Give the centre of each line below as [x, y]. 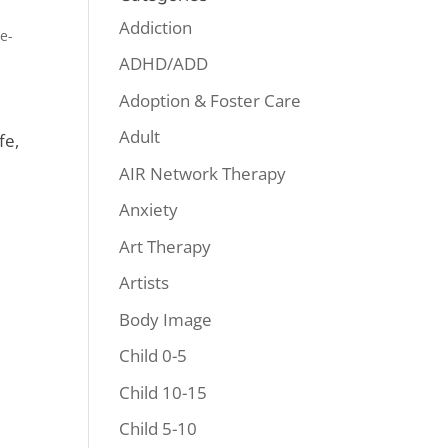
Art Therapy [165, 246]
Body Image [166, 319]
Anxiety [149, 209]
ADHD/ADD [164, 63]
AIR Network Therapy [203, 173]
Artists [144, 282]
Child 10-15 [163, 392]
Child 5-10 [158, 428]
